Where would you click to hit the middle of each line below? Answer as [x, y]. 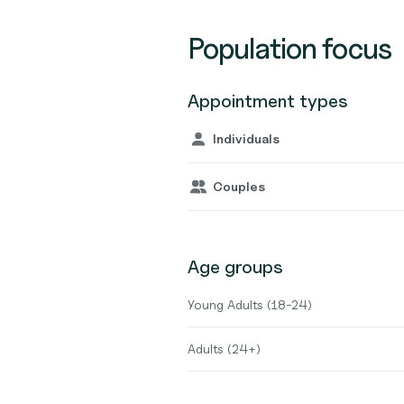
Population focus [289, 48]
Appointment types [268, 101]
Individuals [246, 138]
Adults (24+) [224, 349]
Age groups [235, 267]
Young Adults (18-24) [250, 304]
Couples [239, 186]
